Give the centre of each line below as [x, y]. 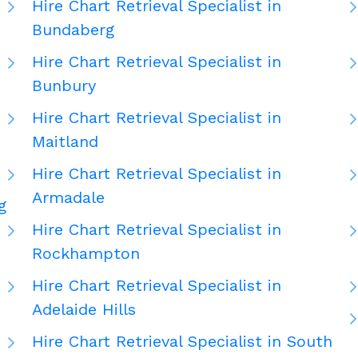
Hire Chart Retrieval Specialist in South [182, 342]
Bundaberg [73, 30]
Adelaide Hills [84, 310]
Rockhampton [86, 254]
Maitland [65, 142]
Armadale [68, 198]
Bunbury [64, 86]
